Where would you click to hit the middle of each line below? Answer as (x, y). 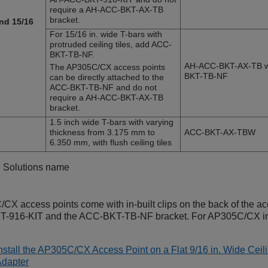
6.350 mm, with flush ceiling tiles (111, 143)
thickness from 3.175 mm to (102, 133)
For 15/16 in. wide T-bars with (106, 34)
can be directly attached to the (107, 77)
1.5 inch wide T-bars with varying (112, 122)
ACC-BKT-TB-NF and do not (103, 88)
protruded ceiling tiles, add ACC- (111, 45)
